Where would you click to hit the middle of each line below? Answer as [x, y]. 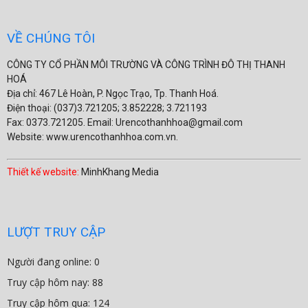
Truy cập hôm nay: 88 [55, 282]
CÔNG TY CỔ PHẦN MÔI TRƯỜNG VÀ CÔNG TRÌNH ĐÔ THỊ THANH [146, 65]
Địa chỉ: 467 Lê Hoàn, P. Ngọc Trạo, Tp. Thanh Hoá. [113, 93]
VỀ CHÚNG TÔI [51, 38]
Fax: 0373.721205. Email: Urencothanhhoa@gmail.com [125, 122]
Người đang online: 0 [53, 262]
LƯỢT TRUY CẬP [56, 232]
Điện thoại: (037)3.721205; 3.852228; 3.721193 [107, 108]
